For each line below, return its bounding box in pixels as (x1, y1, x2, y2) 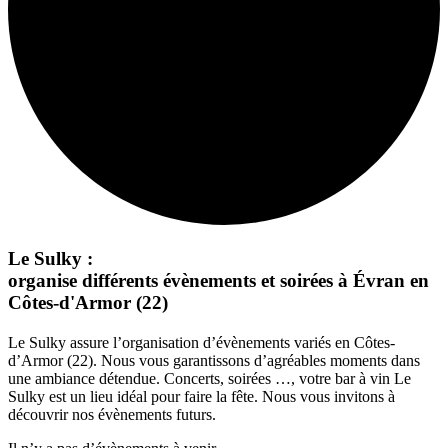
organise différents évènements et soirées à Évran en (8, 269, 429, 291)
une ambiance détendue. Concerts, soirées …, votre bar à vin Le (8, 369, 411, 387)
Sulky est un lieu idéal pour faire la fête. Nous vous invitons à (8, 387, 395, 405)
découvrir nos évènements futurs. (8, 405, 216, 423)
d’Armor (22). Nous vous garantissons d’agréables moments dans (8, 351, 420, 369)
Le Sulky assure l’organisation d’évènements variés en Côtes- (8, 333, 395, 351)
